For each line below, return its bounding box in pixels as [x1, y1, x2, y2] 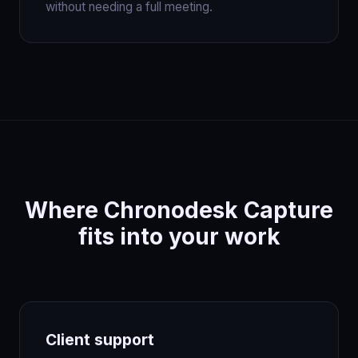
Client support [46, 329, 154, 349]
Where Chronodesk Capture [25, 196, 333, 224]
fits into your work [78, 222, 280, 250]
